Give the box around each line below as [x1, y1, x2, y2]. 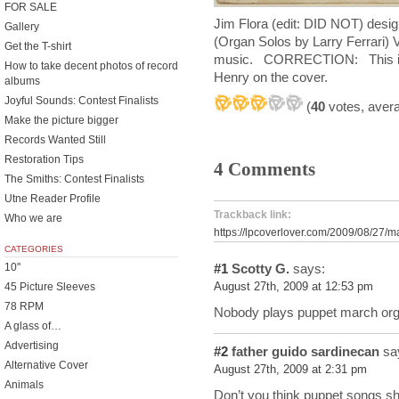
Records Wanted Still [4, 134, 106, 146]
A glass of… [4, 320, 61, 332]
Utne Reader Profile [4, 192, 101, 205]
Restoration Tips [4, 153, 84, 166]
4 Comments [214, 159, 315, 180]
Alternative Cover [4, 359, 88, 371]
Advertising [4, 339, 59, 352]
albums [4, 75, 40, 87]
